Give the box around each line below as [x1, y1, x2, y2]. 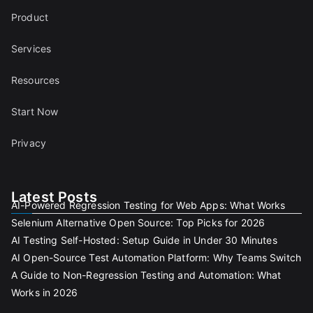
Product [11, 11, 49, 24]
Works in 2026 [11, 286, 78, 299]
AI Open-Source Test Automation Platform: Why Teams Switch [11, 252, 302, 264]
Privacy [11, 137, 47, 150]
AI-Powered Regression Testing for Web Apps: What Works [11, 199, 286, 212]
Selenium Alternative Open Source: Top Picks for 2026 [11, 217, 265, 229]
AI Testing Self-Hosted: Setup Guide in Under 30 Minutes [11, 234, 277, 247]
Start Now [11, 105, 59, 118]
